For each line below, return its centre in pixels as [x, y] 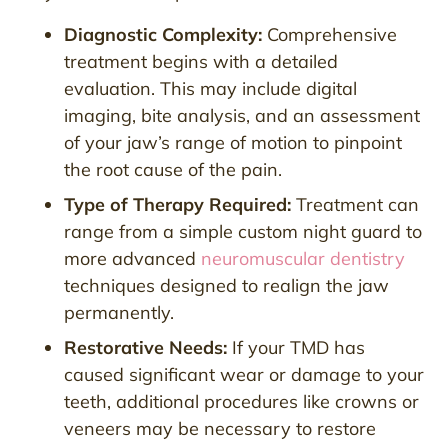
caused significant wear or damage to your [244, 374]
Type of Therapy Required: [177, 204]
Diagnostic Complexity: [163, 34]
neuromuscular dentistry [300, 258]
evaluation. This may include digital [210, 88]
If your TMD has [296, 347]
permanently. [119, 312]
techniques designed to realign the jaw [226, 285]
